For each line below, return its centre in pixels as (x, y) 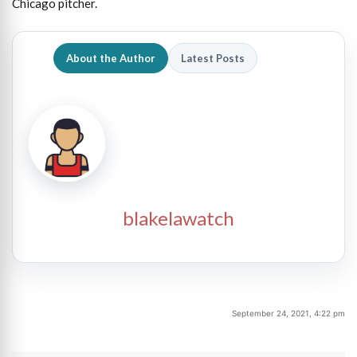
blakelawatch (178, 218)
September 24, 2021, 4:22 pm (288, 314)
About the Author (111, 58)
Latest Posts (213, 58)
